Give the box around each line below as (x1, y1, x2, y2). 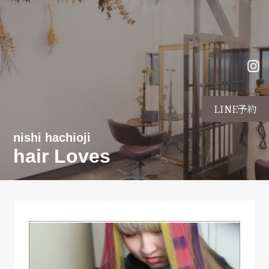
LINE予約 (214, 102, 257, 116)
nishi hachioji (13, 131, 91, 144)
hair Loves (13, 145, 111, 167)
